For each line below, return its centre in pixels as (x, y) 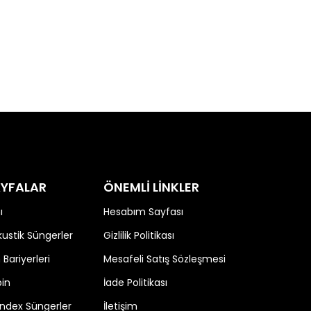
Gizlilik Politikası (138, 235)
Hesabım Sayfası (143, 212)
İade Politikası (135, 283)
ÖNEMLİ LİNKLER (151, 187)
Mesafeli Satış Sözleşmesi (164, 259)
